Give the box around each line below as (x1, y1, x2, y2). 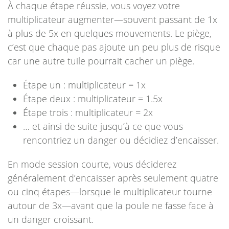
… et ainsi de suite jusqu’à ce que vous (23, 120, 183, 132)
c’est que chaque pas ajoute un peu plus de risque (8, 41, 220, 53)
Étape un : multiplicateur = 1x (23, 79, 146, 91)
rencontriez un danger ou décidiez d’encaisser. (23, 134, 219, 146)
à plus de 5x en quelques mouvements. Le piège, (8, 27, 212, 39)
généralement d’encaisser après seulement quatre (8, 172, 218, 184)
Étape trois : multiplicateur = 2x (23, 106, 153, 119)
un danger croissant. (8, 213, 94, 225)
